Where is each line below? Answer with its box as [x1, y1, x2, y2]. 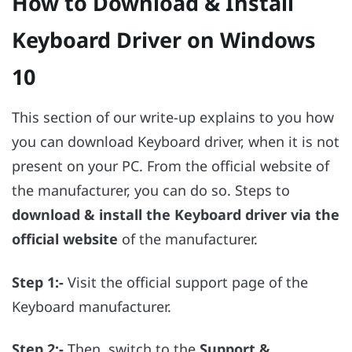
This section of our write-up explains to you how [12, 108, 334, 127]
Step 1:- [12, 272, 64, 291]
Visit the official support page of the [64, 272, 308, 291]
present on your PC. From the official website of [12, 156, 329, 176]
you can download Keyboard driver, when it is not [12, 132, 339, 152]
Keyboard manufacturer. [12, 296, 175, 316]
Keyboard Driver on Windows [12, 24, 316, 54]
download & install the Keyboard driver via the [12, 205, 339, 225]
